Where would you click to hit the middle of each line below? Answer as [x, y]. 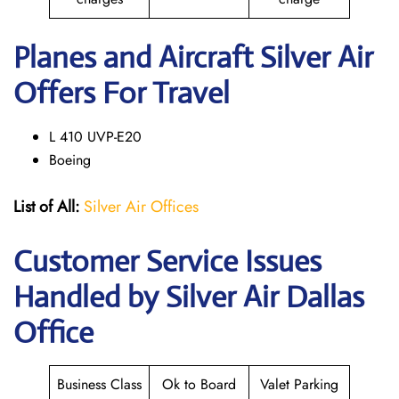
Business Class [99, 384]
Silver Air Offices [141, 207]
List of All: [46, 207]
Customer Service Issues [167, 261]
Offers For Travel [122, 93]
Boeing [70, 160]
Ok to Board [199, 384]
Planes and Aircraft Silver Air [193, 57]
